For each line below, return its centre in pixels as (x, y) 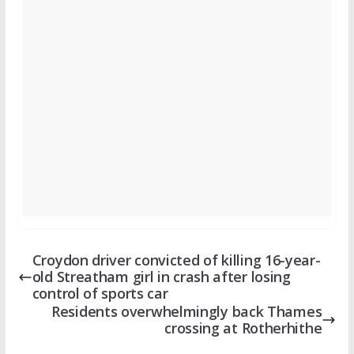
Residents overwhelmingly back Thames (187, 312)
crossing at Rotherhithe (243, 328)
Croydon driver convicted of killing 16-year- (176, 260)
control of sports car (100, 294)
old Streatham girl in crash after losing (161, 277)
